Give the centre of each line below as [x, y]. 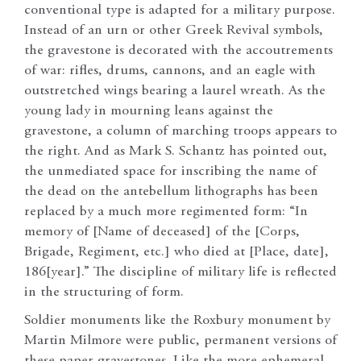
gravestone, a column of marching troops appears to [180, 131]
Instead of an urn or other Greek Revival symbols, [174, 30]
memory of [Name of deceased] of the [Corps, [162, 232]
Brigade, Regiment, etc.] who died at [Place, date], [176, 252]
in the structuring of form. [104, 292]
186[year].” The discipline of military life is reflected [180, 272]
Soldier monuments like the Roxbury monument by [177, 320]
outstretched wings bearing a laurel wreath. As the [175, 91]
